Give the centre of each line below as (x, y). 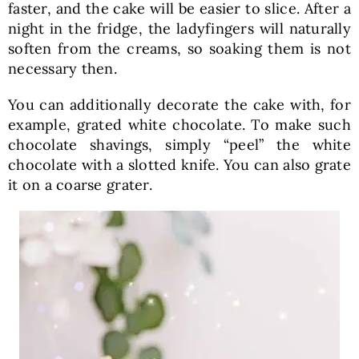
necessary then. (63, 68)
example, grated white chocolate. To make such (179, 124)
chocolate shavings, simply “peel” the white (179, 144)
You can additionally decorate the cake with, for (179, 104)
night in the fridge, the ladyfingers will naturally (179, 28)
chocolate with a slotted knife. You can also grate (179, 164)
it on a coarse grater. (80, 184)
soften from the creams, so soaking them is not (179, 48)
